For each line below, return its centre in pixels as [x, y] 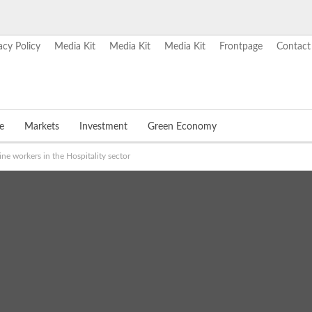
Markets [42, 127]
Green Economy [182, 127]
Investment [103, 127]
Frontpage [241, 47]
